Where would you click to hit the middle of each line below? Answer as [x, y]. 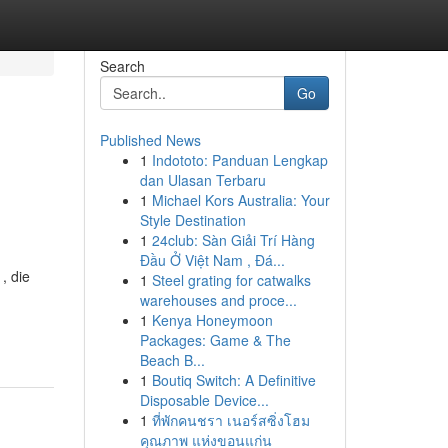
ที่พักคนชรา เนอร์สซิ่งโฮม [230, 420]
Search [122, 66]
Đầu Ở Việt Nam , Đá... [212, 260]
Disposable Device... [204, 400]
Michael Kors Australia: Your [240, 200]
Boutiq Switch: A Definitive [233, 380]
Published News [150, 140]
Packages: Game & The [215, 340]
